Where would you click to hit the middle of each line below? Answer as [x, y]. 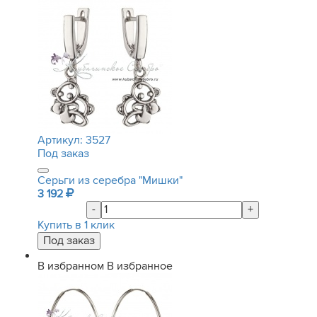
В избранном [71, 266]
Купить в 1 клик [76, 225]
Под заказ [63, 154]
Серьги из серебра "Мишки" [110, 180]
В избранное [140, 266]
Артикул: [62, 140]
